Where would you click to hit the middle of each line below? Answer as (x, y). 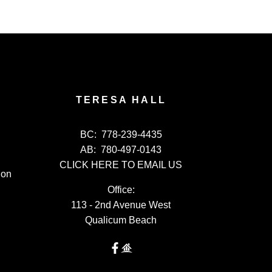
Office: (121, 189)
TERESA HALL (121, 100)
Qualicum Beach (121, 220)
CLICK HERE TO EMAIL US (121, 165)
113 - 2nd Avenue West (121, 205)
